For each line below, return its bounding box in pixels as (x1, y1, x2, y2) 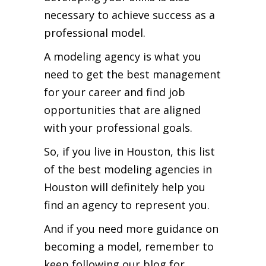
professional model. (44, 25, 145, 40)
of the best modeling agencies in (44, 161, 212, 176)
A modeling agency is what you (44, 49, 201, 64)
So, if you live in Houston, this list (44, 144, 215, 159)
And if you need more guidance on (44, 221, 218, 236)
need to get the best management (44, 66, 221, 81)
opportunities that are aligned (44, 102, 201, 117)
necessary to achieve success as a (44, 7, 215, 22)
